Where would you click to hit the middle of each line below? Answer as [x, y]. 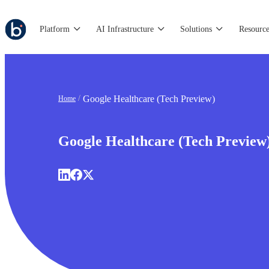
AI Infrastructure [125, 29]
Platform [55, 29]
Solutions [196, 29]
